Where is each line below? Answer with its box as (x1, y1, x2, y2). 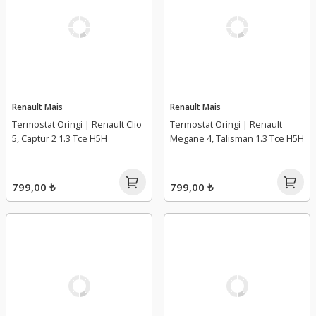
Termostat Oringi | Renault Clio (12, 117, 142, 130)
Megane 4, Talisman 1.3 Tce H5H (170, 131, 304, 145)
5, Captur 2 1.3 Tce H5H (12, 131, 107, 145)
